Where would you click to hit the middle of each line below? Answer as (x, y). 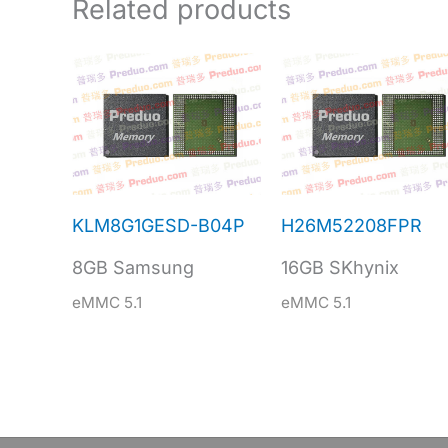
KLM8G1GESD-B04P (158, 226)
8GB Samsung (133, 268)
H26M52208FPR (351, 226)
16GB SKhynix (339, 268)
